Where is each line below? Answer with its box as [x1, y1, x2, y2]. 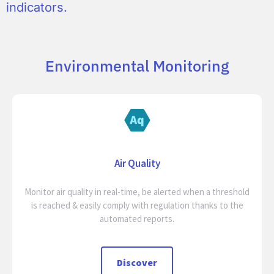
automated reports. [100, 212, 174, 224]
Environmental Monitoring [45, 55, 229, 76]
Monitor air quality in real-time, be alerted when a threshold [24, 185, 250, 198]
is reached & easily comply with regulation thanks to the [31, 199, 243, 211]
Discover [117, 256, 157, 269]
